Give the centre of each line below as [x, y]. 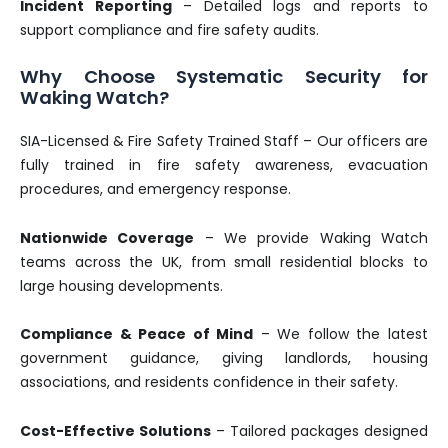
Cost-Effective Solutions [115, 430]
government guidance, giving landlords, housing [224, 358]
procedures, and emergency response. [155, 189]
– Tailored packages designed [319, 430]
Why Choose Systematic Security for [224, 77]
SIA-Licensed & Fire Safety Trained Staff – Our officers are [224, 141]
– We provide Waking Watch [311, 237]
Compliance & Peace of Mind [137, 334]
